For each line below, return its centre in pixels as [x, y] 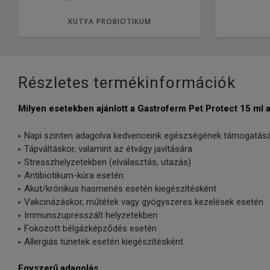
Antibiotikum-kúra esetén [74, 175]
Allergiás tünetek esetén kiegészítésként [104, 241]
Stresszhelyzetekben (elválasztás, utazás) [108, 162]
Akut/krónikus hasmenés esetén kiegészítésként [120, 188]
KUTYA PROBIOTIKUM [109, 22]
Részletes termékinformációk [127, 83]
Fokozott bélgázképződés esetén [90, 228]
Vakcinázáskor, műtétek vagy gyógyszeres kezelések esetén [144, 202]
